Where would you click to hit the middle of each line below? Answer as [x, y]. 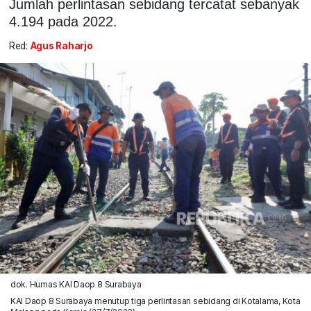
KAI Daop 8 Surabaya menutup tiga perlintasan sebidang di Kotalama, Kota [155, 301]
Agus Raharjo [61, 46]
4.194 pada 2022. [63, 21]
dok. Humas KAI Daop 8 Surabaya [76, 284]
